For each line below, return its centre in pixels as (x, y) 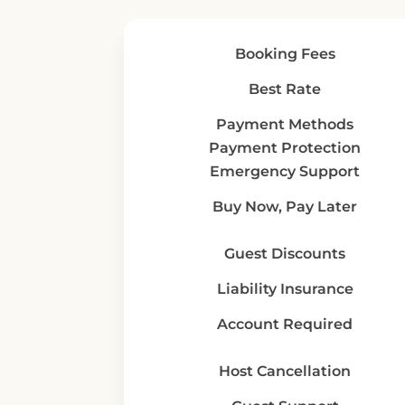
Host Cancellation (285, 371)
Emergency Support (285, 171)
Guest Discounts (285, 254)
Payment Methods (285, 124)
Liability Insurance (285, 289)
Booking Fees (285, 54)
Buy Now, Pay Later (285, 207)
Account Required (285, 324)
